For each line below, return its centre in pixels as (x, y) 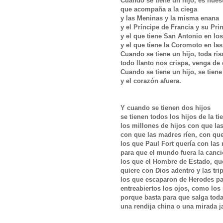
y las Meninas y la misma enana (171, 18)
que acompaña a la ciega (160, 9)
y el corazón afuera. (152, 81)
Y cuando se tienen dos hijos (167, 108)
